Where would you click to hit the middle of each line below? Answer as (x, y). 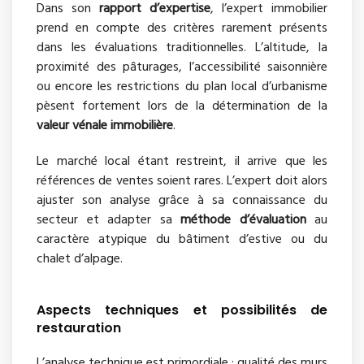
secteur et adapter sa (108, 220)
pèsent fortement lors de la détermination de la (182, 106)
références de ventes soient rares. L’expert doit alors (182, 181)
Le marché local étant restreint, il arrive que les (182, 161)
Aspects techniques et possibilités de (182, 310)
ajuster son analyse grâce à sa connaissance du (182, 200)
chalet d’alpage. (80, 259)
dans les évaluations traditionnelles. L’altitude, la (182, 48)
